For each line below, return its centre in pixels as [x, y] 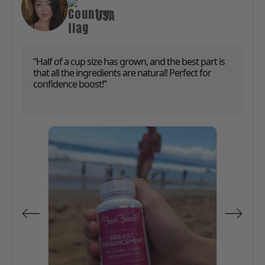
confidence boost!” [70, 84]
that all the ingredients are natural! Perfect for [122, 73]
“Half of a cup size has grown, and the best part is [129, 62]
